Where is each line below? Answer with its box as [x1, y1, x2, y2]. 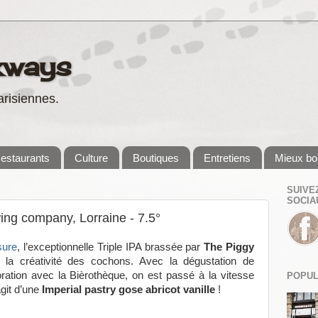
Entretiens [203, 151, 251, 164]
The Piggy [204, 241, 255, 253]
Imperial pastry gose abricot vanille [42, 284, 215, 296]
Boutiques [132, 151, 179, 164]
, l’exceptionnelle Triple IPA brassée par [17, 241, 204, 253]
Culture [75, 151, 108, 164]
